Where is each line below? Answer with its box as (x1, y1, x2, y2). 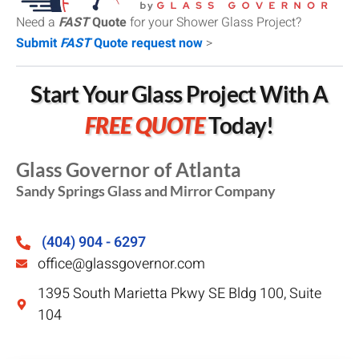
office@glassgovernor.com (37, 252, 205, 275)
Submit (16, 33, 60, 53)
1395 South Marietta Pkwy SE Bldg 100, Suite (37, 282, 321, 305)
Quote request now (91, 33, 203, 53)
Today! (205, 111, 274, 139)
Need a (16, 12, 58, 32)
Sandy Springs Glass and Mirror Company (16, 181, 276, 200)
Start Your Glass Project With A (30, 79, 329, 107)
